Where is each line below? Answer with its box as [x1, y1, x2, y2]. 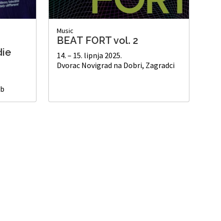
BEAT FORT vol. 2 [57, 35, 138, 47]
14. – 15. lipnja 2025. [57, 50, 122, 61]
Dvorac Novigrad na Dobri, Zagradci [57, 60, 175, 71]
